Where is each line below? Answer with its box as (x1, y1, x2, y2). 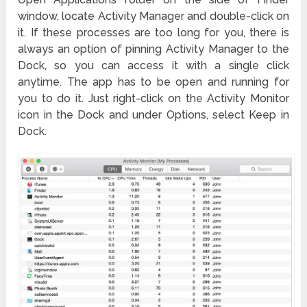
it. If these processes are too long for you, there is (18, 25, 289, 39)
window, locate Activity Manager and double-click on (18, 9, 289, 23)
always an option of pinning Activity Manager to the (18, 42, 289, 56)
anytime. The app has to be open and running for (18, 75, 289, 88)
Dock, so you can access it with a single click (18, 58, 289, 72)
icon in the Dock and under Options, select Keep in (18, 108, 289, 121)
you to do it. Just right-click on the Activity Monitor (18, 91, 289, 105)
